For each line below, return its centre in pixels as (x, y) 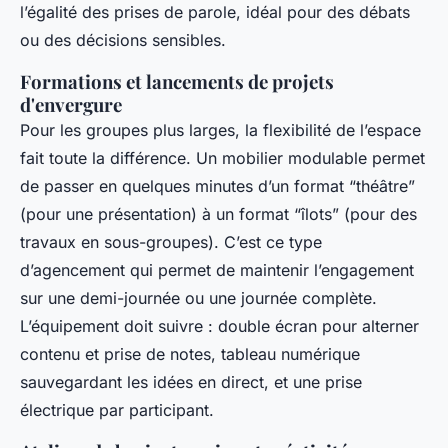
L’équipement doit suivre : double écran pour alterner (219, 326)
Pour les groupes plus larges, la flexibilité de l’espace (220, 130)
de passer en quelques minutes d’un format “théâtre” (217, 186)
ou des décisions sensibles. (123, 40)
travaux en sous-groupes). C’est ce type (171, 242)
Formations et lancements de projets (177, 82)
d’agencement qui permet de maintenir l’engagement (217, 270)
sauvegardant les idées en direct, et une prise (191, 382)
